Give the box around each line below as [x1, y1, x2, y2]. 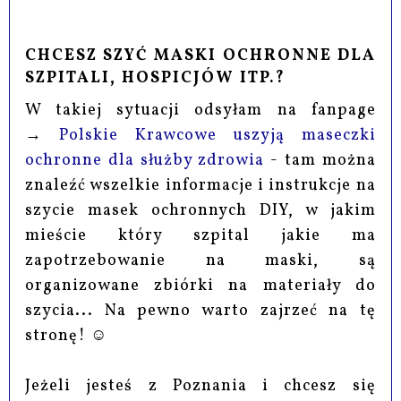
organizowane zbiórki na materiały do [25, 274, 376, 297]
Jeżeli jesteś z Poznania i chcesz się [25, 374, 376, 397]
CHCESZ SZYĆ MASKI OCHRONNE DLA [25, 44, 376, 67]
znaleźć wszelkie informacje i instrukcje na [25, 174, 376, 197]
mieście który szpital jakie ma [25, 224, 376, 247]
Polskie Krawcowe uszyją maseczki [59, 124, 376, 147]
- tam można [264, 149, 376, 172]
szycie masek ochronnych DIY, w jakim [25, 199, 376, 222]
